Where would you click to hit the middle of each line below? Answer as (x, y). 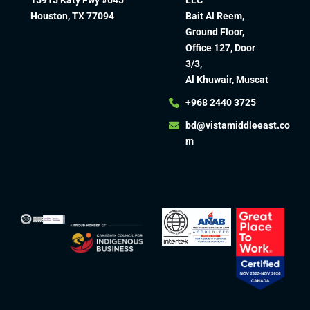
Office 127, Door (220, 47)
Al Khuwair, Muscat (227, 79)
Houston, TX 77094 (72, 16)
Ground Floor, (215, 31)
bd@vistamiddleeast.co (237, 125)
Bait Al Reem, (215, 16)
